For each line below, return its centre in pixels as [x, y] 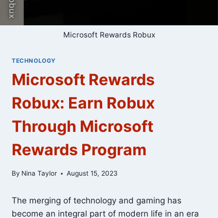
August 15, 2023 [92, 173]
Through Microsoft [82, 127]
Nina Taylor [39, 173]
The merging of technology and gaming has [97, 200]
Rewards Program [79, 150]
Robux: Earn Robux [83, 103]
